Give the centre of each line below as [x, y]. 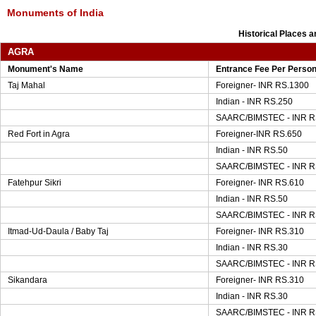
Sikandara [28, 280]
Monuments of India [55, 13]
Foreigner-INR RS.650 [259, 134]
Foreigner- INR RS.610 [260, 183]
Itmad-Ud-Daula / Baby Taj [58, 231]
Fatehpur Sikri [35, 183]
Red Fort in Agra [39, 134]
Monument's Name [45, 69]
